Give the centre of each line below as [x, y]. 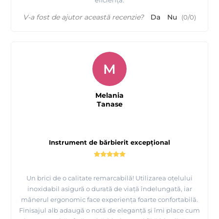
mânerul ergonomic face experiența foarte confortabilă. [109, 200]
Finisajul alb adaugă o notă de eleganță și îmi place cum [109, 210]
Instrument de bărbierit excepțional [109, 142]
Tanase [109, 104]
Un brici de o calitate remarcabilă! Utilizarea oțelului [109, 178]
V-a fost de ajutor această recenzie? [83, 17]
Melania [109, 96]
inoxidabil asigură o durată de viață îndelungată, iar [109, 189]
